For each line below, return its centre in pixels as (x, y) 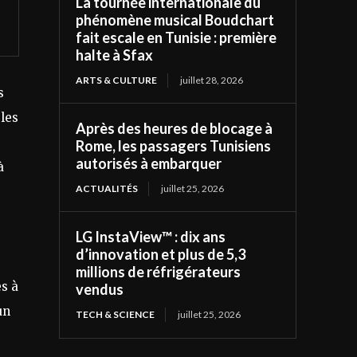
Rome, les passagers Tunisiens (174, 146)
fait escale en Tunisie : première (177, 38)
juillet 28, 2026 (212, 80)
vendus (100, 290)
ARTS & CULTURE (117, 80)
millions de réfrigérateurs (159, 272)
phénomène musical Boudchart (175, 20)
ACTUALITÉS (107, 189)
